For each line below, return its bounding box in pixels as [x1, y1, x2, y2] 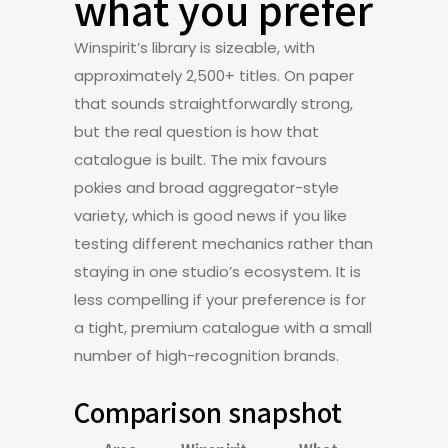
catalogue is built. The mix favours [74, 149, 327, 170]
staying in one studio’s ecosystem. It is [74, 261, 361, 282]
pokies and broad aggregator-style [74, 177, 339, 198]
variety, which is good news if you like [74, 205, 347, 226]
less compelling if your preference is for [74, 289, 366, 310]
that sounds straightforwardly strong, [74, 93, 353, 114]
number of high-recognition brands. [74, 345, 339, 366]
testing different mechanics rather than [74, 233, 373, 254]
